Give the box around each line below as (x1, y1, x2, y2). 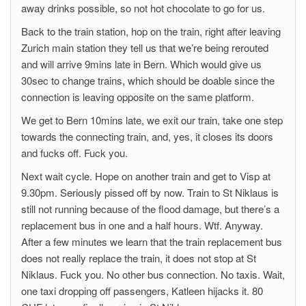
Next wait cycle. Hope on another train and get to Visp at (21, 169, 270, 183)
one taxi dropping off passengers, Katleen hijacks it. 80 (21, 283, 263, 298)
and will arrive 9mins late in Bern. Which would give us (21, 57, 262, 71)
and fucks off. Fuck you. (21, 145, 128, 160)
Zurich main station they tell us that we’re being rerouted (21, 40, 268, 55)
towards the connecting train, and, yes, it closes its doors (21, 129, 273, 143)
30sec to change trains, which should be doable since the (21, 73, 275, 87)
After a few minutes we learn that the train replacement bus (21, 234, 282, 249)
